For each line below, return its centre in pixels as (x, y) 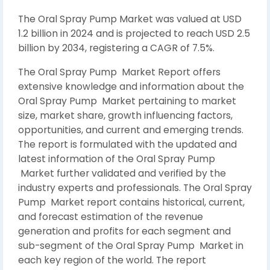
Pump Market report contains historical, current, (131, 202)
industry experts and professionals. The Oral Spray (135, 188)
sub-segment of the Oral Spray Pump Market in (131, 246)
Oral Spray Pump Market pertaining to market (127, 101)
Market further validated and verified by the (122, 173)
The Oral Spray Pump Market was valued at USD (130, 19)
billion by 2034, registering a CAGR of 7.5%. (116, 48)
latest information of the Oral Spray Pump (117, 159)
